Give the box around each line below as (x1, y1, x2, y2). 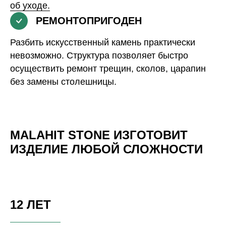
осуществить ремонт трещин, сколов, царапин (10, 63, 206, 74)
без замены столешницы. (10, 76, 117, 87)
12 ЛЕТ (10, 197, 51, 211)
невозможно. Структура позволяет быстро (10, 50, 188, 61)
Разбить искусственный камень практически (10, 37, 195, 47)
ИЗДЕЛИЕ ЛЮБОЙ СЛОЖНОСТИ (10, 142, 203, 156)
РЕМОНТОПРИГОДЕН (36, 15, 142, 26)
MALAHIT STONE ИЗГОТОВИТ (10, 128, 188, 142)
